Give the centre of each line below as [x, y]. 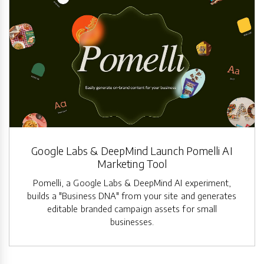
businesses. [132, 222]
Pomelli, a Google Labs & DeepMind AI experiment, [132, 183]
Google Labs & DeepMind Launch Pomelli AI [132, 151]
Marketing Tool [132, 164]
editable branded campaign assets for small [132, 209]
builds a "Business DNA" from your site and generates [132, 196]
